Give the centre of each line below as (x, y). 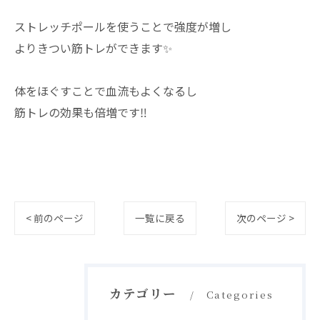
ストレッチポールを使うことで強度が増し (123, 27)
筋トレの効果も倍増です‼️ (81, 112)
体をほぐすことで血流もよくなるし (106, 91)
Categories (240, 295)
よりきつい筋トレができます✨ (93, 48)
